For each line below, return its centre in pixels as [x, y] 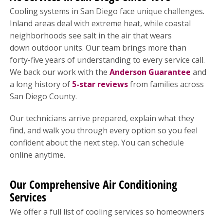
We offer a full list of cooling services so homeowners [107, 211]
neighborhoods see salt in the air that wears [91, 35]
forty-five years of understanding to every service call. [107, 60]
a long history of [41, 84]
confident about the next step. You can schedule [97, 142]
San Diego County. [43, 96]
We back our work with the [60, 72]
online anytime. [37, 154]
